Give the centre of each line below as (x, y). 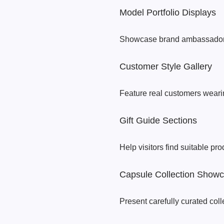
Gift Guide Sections (158, 120)
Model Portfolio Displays (168, 12)
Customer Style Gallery (166, 66)
